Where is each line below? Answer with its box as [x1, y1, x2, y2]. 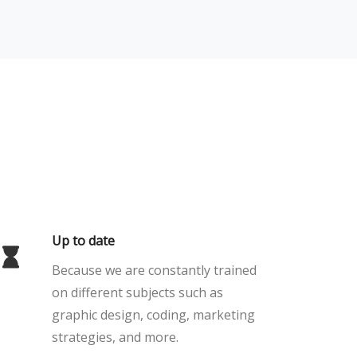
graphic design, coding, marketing [52, 306, 255, 324]
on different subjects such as [52, 284, 223, 301]
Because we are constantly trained [52, 261, 257, 279]
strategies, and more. [52, 328, 178, 346]
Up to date [52, 232, 115, 249]
